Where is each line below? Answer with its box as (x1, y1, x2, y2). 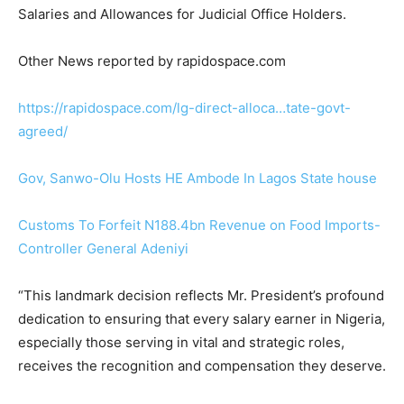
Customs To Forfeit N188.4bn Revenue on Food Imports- (18, 216, 381, 234)
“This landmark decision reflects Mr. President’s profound (18, 287, 384, 305)
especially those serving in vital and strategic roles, (18, 334, 344, 352)
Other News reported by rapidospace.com (18, 52, 286, 70)
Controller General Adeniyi (18, 240, 188, 258)
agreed (18, 123, 63, 141)
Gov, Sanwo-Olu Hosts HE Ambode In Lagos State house (18, 170, 377, 188)
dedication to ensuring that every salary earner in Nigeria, (18, 310, 385, 328)
